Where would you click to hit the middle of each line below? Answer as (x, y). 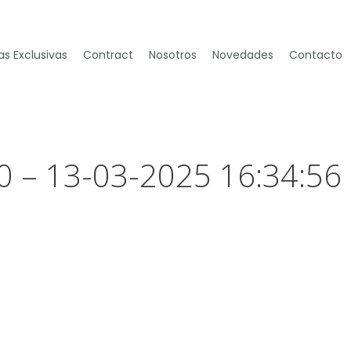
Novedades (242, 55)
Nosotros (172, 55)
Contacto (315, 55)
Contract (108, 55)
